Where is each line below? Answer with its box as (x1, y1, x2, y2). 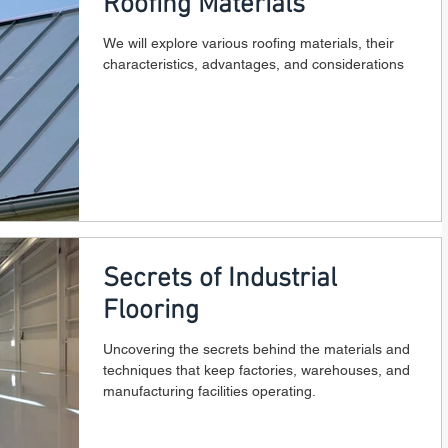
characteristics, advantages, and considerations (103, 55, 404, 72)
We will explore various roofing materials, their (103, 34, 394, 51)
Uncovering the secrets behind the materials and (103, 341, 410, 357)
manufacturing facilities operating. (103, 383, 316, 399)
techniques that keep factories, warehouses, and (103, 362, 410, 378)
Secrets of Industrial (103, 263, 337, 295)
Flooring (103, 295, 199, 327)
